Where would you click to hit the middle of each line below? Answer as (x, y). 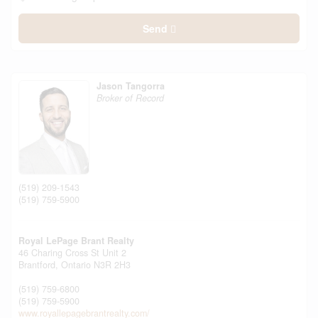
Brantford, (40, 264)
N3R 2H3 (112, 264)
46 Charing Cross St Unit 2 (72, 252)
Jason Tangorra (131, 86)
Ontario (76, 264)
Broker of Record (130, 98)
